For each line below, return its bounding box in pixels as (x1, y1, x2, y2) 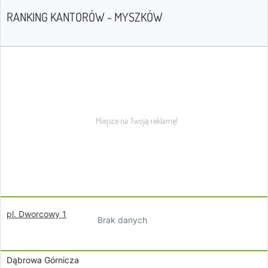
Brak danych (98, 214, 148, 225)
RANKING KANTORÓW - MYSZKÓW (7, 9, 163, 25)
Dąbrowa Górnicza (7, 255, 79, 265)
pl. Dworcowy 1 (7, 209, 66, 219)
